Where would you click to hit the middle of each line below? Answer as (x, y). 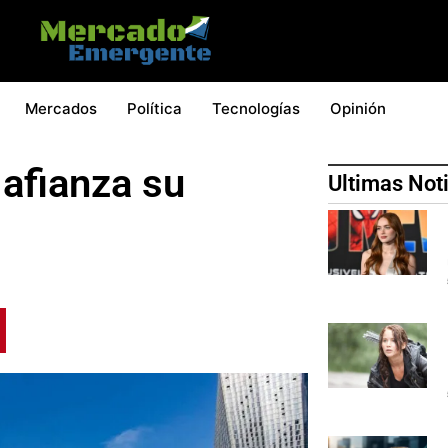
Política (154, 108)
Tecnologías (256, 108)
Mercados (61, 108)
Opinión (358, 108)
